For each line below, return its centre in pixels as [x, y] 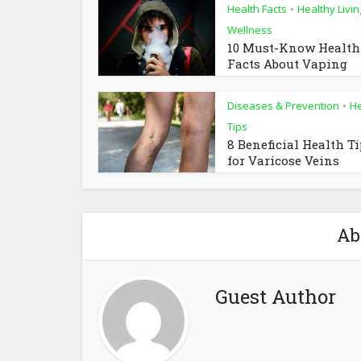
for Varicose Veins [283, 160]
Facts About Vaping [287, 63]
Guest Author [276, 296]
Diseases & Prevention [283, 105]
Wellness [250, 29]
